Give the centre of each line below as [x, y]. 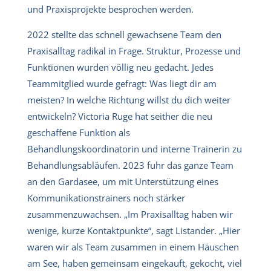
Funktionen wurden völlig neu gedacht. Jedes [120, 67]
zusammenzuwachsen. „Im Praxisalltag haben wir [130, 214]
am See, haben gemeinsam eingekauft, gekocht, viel [135, 263]
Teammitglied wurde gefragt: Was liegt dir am [122, 83]
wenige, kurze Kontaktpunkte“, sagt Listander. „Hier [134, 230]
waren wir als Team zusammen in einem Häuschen [133, 247]
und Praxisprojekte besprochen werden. [110, 9]
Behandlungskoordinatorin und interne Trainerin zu [135, 149]
